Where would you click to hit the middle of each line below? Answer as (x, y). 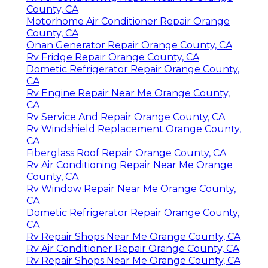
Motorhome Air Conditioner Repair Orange (128, 21)
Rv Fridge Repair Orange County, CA (113, 57)
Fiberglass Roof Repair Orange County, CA (126, 153)
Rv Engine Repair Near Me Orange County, (128, 93)
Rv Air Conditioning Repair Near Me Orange (130, 165)
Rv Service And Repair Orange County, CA (126, 117)
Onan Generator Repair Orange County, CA (129, 45)
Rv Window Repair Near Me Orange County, (131, 188)
